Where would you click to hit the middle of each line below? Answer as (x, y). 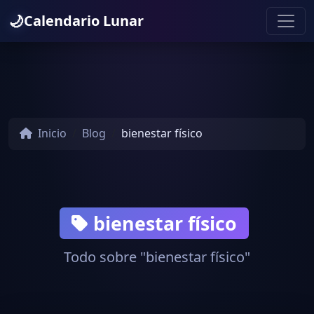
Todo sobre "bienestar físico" (157, 257)
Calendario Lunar (84, 21)
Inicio (51, 134)
